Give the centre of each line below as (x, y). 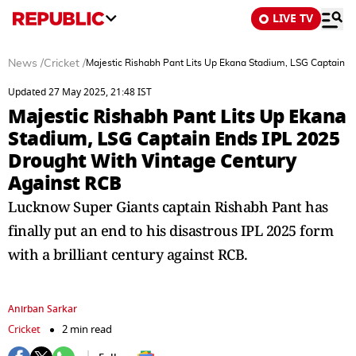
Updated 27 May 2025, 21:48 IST (80, 92)
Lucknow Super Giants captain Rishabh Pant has (168, 207)
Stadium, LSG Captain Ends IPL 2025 (174, 139)
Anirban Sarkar (43, 309)
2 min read (87, 329)
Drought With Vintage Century (152, 161)
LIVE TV (293, 19)
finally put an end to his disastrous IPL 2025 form (170, 230)
